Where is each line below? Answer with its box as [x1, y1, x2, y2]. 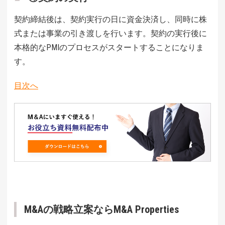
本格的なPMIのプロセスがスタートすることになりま [14, 42, 204, 52]
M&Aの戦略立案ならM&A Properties [24, 203, 179, 216]
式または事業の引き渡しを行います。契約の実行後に [14, 28, 207, 38]
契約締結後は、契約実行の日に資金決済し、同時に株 [14, 14, 207, 24]
